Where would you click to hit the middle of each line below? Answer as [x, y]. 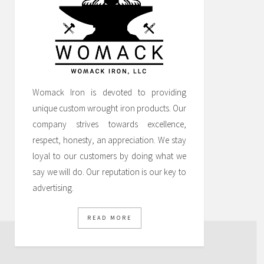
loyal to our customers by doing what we [109, 156]
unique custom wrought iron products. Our [109, 108]
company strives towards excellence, [109, 124]
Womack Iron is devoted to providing [109, 92]
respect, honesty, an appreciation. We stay [109, 140]
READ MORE [109, 218]
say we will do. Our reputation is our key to [109, 172]
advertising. [53, 188]
